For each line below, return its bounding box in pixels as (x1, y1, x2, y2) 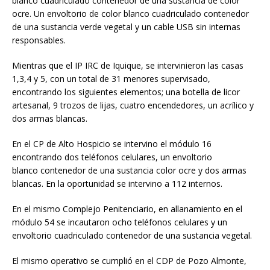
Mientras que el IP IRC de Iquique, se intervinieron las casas (12, 60, 243, 72)
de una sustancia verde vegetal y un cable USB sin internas (12, 21, 240, 33)
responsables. (12, 34, 66, 46)
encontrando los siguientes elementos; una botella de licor (12, 86, 240, 98)
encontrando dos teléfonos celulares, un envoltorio (12, 151, 212, 163)
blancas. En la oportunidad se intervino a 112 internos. (12, 178, 222, 190)
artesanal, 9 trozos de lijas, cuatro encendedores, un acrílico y (12, 99, 254, 111)
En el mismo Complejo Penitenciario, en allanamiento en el (12, 203, 242, 215)
